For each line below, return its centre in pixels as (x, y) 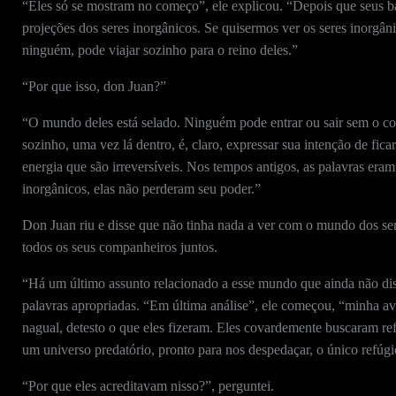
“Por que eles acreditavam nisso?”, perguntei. (148, 386)
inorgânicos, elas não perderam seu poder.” (141, 189)
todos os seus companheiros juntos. (119, 247)
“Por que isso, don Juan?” (94, 86)
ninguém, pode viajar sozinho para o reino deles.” (160, 50)
